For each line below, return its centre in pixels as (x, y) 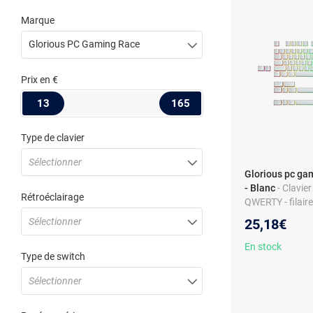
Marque (38, 20)
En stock (263, 247)
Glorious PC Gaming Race (84, 44)
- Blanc (260, 188)
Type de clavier (53, 138)
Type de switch (53, 256)
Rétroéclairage (52, 197)
